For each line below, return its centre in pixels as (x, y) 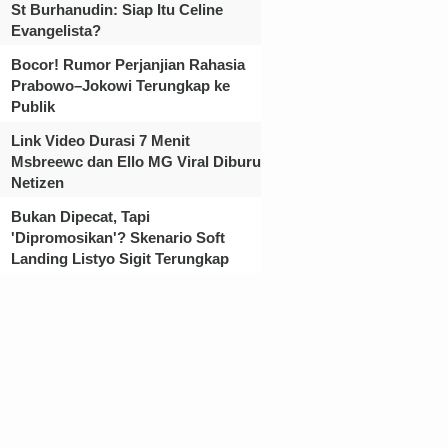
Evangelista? (56, 30)
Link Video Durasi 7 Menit (100, 140)
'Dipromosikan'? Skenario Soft (118, 237)
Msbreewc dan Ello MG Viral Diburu (136, 161)
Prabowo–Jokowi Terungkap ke (120, 85)
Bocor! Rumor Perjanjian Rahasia (128, 64)
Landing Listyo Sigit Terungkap (120, 258)
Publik (33, 106)
